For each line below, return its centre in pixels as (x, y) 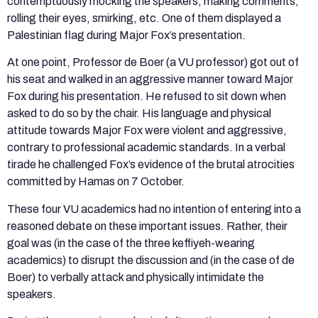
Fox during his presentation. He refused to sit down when (147, 97)
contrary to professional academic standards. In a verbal (146, 148)
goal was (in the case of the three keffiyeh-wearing (131, 243)
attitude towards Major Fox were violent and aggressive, (147, 131)
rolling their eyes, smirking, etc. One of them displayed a (144, 18)
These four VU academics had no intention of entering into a (154, 209)
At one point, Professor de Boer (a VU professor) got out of (153, 62)
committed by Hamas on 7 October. (97, 182)
